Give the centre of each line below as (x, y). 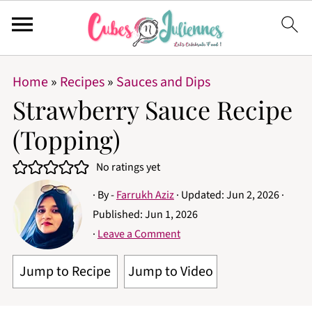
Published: (118, 214)
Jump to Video (170, 272)
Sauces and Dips (163, 82)
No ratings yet (128, 167)
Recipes (82, 82)
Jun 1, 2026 (171, 214)
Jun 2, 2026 (252, 195)
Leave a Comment (139, 234)
